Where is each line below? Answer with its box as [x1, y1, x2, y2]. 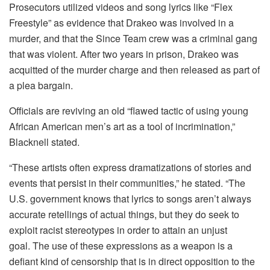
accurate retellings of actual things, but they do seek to [9, 207, 239, 221]
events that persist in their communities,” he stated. [9, 175, 223, 190]
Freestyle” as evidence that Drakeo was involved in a [9, 15, 234, 30]
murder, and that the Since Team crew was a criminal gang [9, 31, 257, 45]
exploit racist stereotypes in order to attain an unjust [9, 222, 227, 237]
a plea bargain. [9, 78, 73, 92]
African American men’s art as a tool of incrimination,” [9, 119, 235, 133]
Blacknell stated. [9, 134, 80, 149]
